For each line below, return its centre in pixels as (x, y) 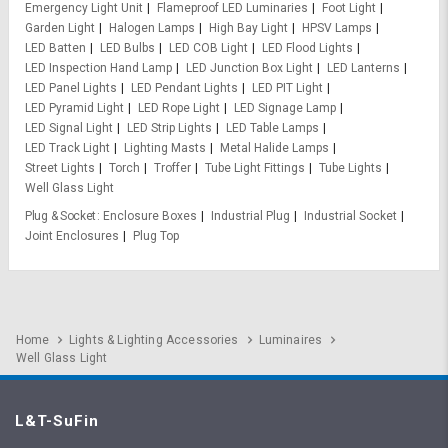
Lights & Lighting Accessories (154, 340)
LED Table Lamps (272, 128)
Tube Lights (350, 168)
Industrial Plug (251, 216)
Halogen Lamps (152, 28)
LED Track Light (67, 148)
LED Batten (55, 48)
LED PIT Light (287, 88)
